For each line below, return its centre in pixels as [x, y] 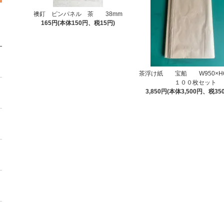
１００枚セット [189, 82]
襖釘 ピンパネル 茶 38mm [78, 14]
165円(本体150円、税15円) [78, 23]
